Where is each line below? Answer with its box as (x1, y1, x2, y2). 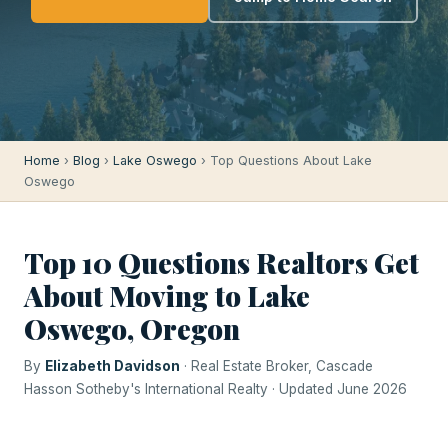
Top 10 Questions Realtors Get (24, 244, 419, 281)
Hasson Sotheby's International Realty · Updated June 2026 (24, 381, 407, 397)
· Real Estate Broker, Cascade (180, 358, 373, 374)
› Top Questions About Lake (197, 153, 372, 168)
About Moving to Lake (24, 277, 310, 314)
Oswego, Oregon (24, 310, 240, 347)
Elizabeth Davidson (45, 358, 180, 374)
